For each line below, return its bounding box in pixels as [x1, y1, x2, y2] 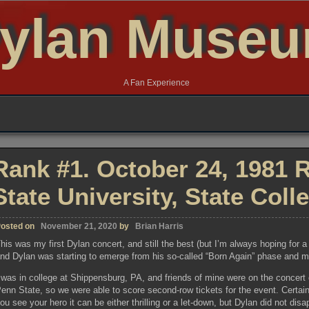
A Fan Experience [123, 78, 190, 88]
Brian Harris [135, 221, 183, 231]
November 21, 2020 [41, 221, 117, 231]
